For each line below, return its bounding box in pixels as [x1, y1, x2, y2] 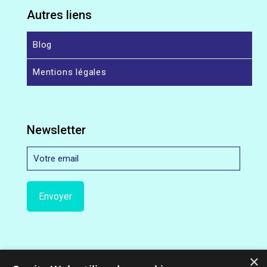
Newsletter [27, 123, 86, 137]
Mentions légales [33, 67, 107, 77]
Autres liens [27, 8, 92, 22]
